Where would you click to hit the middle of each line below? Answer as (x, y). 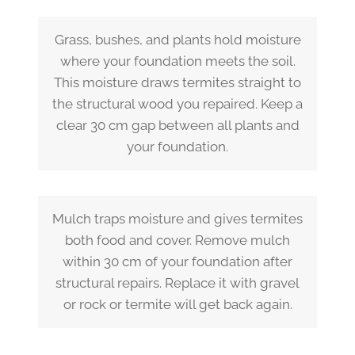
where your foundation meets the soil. (177, 61)
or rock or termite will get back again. (177, 304)
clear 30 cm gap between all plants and (177, 125)
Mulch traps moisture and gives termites (177, 218)
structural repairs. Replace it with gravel (177, 282)
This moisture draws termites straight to (177, 82)
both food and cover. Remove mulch (177, 240)
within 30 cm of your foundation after (177, 261)
